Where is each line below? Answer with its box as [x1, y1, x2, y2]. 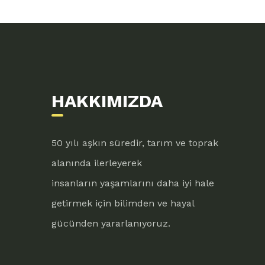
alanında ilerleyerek [51, 157, 145, 169]
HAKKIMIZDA [51, 91, 163, 111]
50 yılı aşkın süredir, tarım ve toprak [51, 137, 218, 148]
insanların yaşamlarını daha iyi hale [51, 177, 214, 189]
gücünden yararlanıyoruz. [51, 218, 170, 229]
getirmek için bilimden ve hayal [51, 198, 194, 209]
